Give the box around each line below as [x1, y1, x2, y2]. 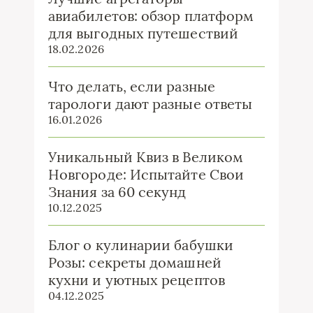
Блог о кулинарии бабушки [48, 235, 233, 254]
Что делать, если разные [48, 77, 215, 95]
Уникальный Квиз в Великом [48, 147, 243, 166]
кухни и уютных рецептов [48, 270, 225, 289]
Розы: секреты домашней [48, 253, 221, 271]
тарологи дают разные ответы [48, 94, 253, 112]
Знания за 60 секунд [48, 182, 187, 201]
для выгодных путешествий [48, 24, 238, 42]
